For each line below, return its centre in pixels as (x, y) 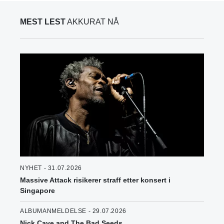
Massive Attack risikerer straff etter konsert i (95, 180)
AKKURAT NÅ (92, 22)
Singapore (37, 191)
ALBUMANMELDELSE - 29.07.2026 (73, 211)
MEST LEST (43, 22)
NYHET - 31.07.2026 (51, 168)
